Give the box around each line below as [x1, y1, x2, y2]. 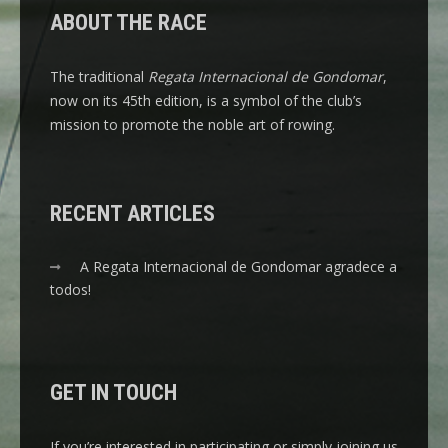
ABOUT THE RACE [50, 10, 207, 36]
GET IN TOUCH [50, 380, 177, 406]
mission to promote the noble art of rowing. [50, 115, 335, 135]
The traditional [50, 67, 148, 87]
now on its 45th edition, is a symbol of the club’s [50, 91, 362, 111]
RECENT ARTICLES [50, 201, 215, 227]
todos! [50, 280, 91, 300]
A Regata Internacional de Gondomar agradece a [80, 257, 397, 277]
